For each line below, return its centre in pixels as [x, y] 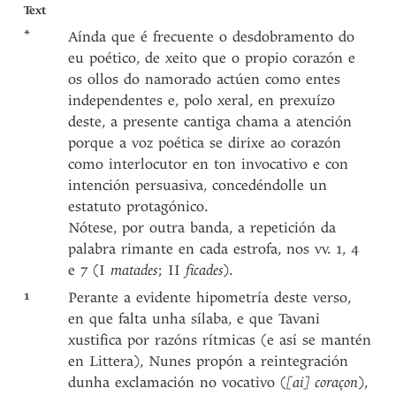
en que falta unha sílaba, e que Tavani [194, 319]
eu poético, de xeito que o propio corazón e [212, 58]
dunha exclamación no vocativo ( [178, 382]
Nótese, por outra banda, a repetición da [202, 228]
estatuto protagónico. [138, 206]
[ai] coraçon [323, 382]
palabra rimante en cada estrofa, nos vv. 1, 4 [214, 249]
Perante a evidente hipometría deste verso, [210, 297]
